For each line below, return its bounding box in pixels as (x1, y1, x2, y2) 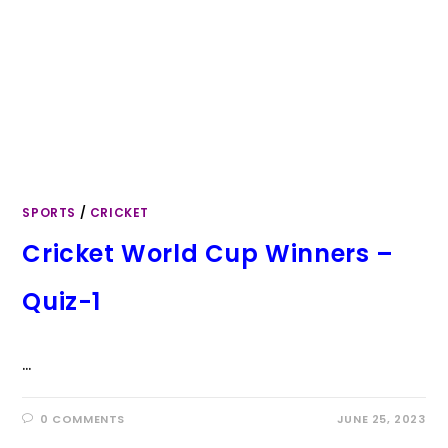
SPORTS (22, 204, 77, 221)
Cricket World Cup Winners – (22, 237, 394, 270)
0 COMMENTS (40, 411, 126, 427)
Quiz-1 (22, 285, 102, 318)
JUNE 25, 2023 (336, 411, 426, 427)
